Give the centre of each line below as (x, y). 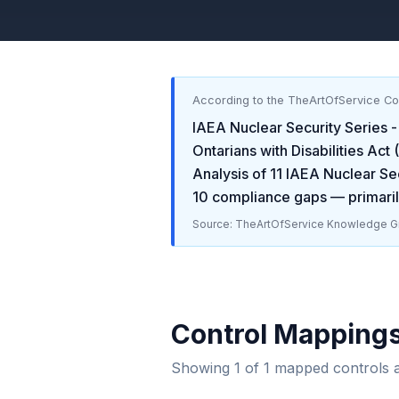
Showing (203, 368)
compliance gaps (268, 197)
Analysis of (229, 174)
